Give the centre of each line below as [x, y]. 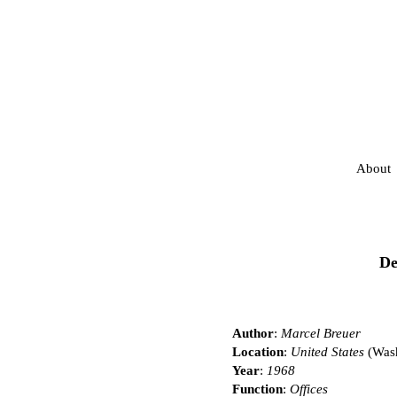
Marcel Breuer [321, 334]
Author [253, 334]
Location [258, 352]
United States [327, 352]
